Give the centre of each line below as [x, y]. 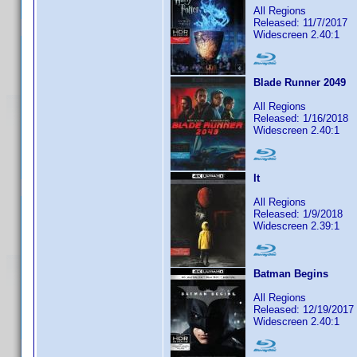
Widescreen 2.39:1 [296, 226]
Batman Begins [291, 274]
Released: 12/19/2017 [304, 310]
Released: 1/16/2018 [301, 118]
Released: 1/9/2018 [298, 214]
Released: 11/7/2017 [300, 23]
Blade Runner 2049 [300, 82]
